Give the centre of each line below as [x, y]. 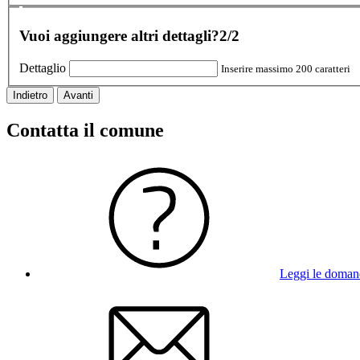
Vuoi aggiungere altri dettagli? [119, 36]
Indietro [30, 95]
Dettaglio [43, 67]
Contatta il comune [85, 130]
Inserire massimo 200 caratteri [286, 68]
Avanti [78, 95]
